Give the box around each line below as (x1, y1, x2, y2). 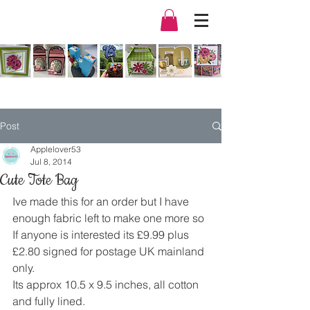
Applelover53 (30, 144, 81, 155)
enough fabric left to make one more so (12, 211, 207, 226)
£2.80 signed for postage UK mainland (12, 244, 207, 259)
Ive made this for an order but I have (12, 194, 192, 209)
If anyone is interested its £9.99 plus (12, 228, 192, 242)
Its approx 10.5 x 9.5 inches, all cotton (12, 277, 201, 292)
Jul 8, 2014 (30, 156, 72, 167)
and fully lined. (12, 294, 85, 309)
